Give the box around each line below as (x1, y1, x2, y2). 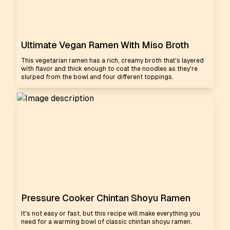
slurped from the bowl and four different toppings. (21, 73, 174, 81)
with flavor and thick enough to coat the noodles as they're (21, 65, 198, 72)
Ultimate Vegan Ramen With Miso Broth (21, 40, 189, 50)
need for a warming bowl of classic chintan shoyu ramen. (21, 218, 192, 225)
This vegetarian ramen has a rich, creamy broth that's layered (21, 57, 204, 64)
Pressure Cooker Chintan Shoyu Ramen (21, 193, 190, 203)
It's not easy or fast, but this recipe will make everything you (21, 210, 200, 217)
